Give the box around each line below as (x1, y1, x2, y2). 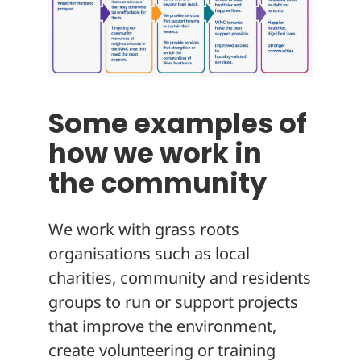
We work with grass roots (48, 218, 239, 240)
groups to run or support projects (48, 290, 298, 313)
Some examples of (48, 104, 307, 143)
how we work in (48, 134, 262, 172)
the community (48, 164, 267, 202)
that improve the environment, (48, 314, 276, 337)
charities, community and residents (48, 266, 311, 288)
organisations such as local (48, 242, 250, 264)
